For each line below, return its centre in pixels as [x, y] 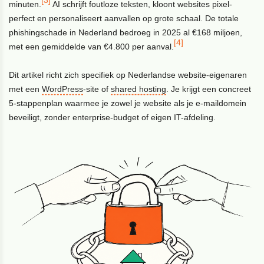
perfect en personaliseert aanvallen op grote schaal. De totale [124, 18]
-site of [97, 89]
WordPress [63, 89]
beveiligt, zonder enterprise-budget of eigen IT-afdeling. [113, 117]
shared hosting [139, 89]
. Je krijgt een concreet [209, 89]
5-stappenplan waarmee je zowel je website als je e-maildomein [128, 103]
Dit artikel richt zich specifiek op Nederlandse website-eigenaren [128, 75]
